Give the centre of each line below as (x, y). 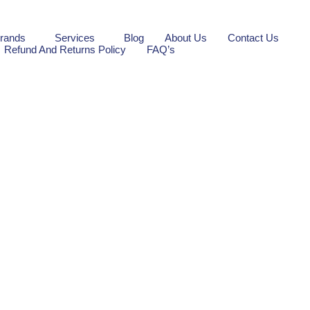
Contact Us (253, 38)
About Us (185, 38)
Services (74, 38)
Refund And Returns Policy (65, 49)
